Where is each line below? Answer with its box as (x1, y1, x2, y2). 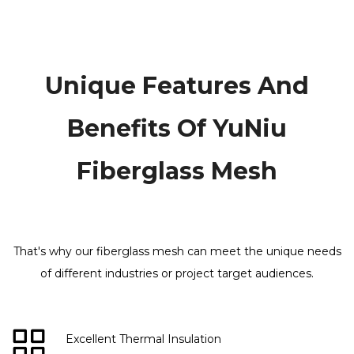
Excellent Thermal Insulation (66, 332, 222, 347)
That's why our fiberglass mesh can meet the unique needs (13, 244, 341, 259)
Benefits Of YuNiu (67, 114, 287, 144)
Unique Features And (45, 71, 309, 101)
